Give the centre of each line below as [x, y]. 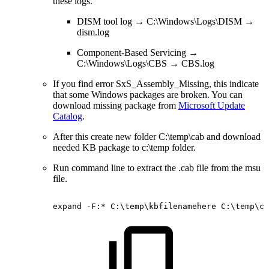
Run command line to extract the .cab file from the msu [157, 168]
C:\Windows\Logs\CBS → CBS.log [146, 64]
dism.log [93, 32]
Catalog [68, 116]
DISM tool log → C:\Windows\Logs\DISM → [165, 22]
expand [67, 207]
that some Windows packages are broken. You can [148, 95]
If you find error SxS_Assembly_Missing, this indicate [156, 84]
